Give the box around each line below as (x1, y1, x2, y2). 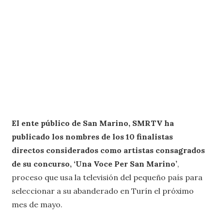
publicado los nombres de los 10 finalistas (12, 131, 173, 141)
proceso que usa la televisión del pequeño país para (12, 172, 202, 182)
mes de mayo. (12, 199, 62, 209)
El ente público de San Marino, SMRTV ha (12, 118, 174, 128)
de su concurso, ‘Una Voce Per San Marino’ (12, 158, 177, 169)
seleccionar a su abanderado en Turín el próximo (12, 186, 194, 196)
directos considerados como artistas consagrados (12, 145, 205, 155)
